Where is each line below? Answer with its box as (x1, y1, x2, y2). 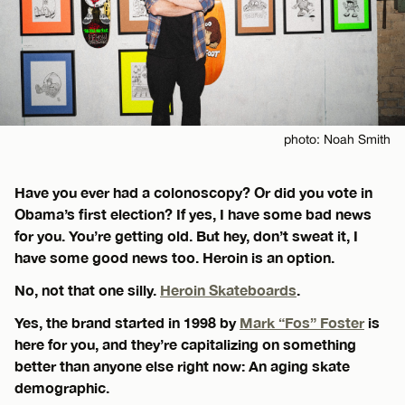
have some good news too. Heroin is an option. (14, 248, 334, 266)
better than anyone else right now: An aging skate (14, 356, 350, 374)
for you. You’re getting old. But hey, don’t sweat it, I (14, 226, 358, 244)
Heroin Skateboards (160, 280, 297, 298)
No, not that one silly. (14, 280, 160, 298)
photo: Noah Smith (284, 131, 391, 146)
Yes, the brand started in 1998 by (14, 313, 240, 331)
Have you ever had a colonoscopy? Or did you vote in (14, 183, 372, 201)
